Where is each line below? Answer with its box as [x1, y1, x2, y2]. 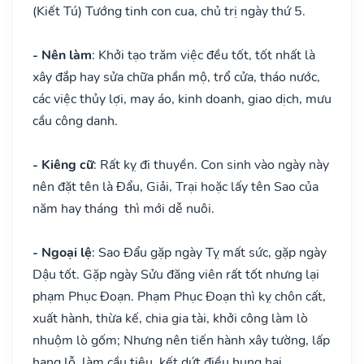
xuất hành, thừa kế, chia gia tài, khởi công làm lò [32, 309, 308, 327]
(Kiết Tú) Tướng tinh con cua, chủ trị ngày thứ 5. [32, 2, 305, 20]
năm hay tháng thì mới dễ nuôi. [32, 199, 214, 218]
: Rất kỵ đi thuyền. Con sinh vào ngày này [93, 155, 329, 174]
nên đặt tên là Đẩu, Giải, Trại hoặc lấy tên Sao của [32, 177, 318, 196]
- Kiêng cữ [32, 155, 93, 174]
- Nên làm [32, 45, 92, 64]
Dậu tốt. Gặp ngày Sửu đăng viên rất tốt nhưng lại [32, 265, 319, 284]
